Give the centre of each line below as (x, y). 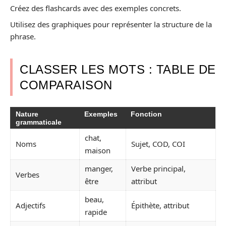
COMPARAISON (66, 85)
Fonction (146, 114)
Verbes (27, 175)
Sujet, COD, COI (158, 144)
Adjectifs (31, 205)
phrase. (23, 36)
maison (98, 150)
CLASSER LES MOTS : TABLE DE (118, 69)
